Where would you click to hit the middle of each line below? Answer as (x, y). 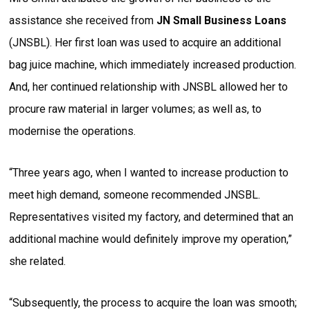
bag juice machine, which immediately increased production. (153, 64)
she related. (38, 261)
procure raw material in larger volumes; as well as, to (136, 109)
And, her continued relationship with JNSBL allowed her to (149, 86)
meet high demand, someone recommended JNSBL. (135, 194)
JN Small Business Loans (222, 20)
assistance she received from (83, 20)
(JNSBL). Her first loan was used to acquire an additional (145, 42)
